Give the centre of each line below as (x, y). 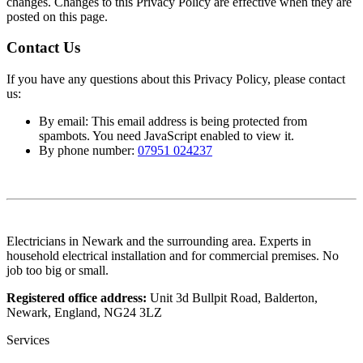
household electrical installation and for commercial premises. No (173, 256)
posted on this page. (57, 16)
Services (28, 340)
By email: (65, 122)
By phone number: (88, 151)
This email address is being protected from (199, 122)
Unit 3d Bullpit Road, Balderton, (232, 298)
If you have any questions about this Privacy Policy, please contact (176, 79)
